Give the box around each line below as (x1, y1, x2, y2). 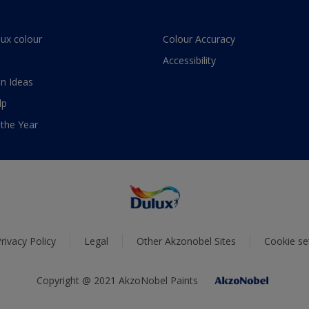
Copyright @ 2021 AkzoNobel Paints (37, 274, 198, 288)
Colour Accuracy (163, 32, 235, 46)
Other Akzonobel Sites (137, 235, 236, 248)
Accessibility (163, 54, 216, 68)
